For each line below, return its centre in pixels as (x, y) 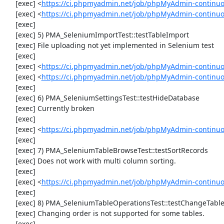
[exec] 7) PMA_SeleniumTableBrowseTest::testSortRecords (10, 150)
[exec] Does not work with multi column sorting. (10, 161)
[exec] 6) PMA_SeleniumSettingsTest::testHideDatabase (10, 98)
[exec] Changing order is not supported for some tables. (10, 213)
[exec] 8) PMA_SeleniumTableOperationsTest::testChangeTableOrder (10, 203)
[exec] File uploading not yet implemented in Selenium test (10, 45)
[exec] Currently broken (10, 108)
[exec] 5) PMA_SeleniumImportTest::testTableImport (10, 35)
